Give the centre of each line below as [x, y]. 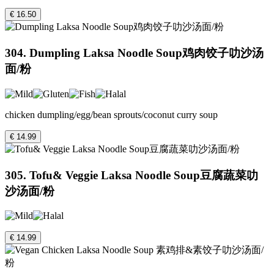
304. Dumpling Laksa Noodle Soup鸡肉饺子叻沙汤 [134, 53]
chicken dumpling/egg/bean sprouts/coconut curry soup [111, 114]
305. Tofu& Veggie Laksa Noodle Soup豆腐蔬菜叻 [131, 175]
